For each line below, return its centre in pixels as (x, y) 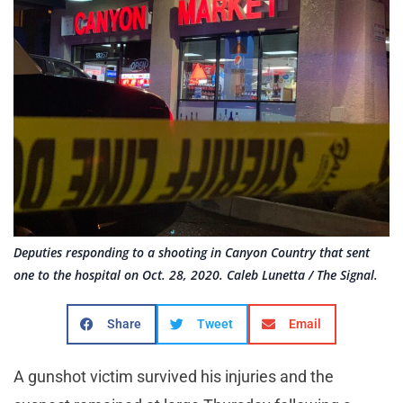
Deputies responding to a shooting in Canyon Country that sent (192, 253)
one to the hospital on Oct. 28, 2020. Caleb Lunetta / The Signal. (196, 275)
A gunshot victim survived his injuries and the (174, 377)
